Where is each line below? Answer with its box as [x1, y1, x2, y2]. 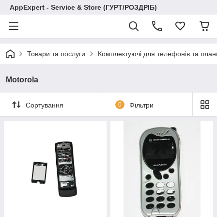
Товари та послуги [27, 50, 85, 58]
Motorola [6, 76, 38, 84]
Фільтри [129, 101, 154, 109]
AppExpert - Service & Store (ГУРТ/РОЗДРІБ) [10, 3, 157, 11]
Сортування [26, 101, 63, 109]
